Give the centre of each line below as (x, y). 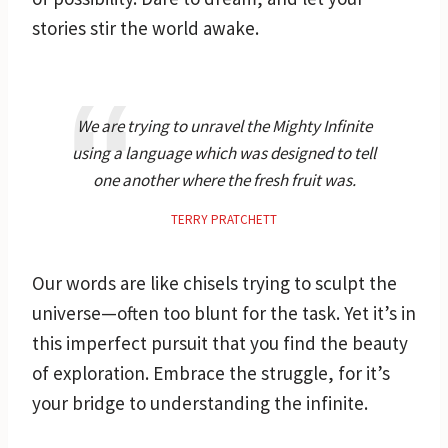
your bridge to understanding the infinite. (200, 402)
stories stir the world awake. (145, 27)
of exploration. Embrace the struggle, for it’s (211, 372)
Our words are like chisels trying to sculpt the (214, 282)
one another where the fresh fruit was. (224, 179)
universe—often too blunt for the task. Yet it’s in (224, 312)
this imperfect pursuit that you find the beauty (220, 342)
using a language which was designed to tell (224, 152)
